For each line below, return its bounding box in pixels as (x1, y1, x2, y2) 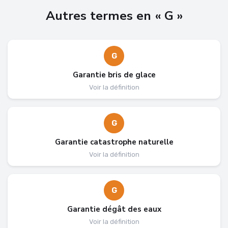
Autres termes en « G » (45, 7, 183, 24)
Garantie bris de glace (72, 69, 156, 80)
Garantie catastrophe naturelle (54, 136, 174, 147)
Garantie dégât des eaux (67, 204, 161, 214)
